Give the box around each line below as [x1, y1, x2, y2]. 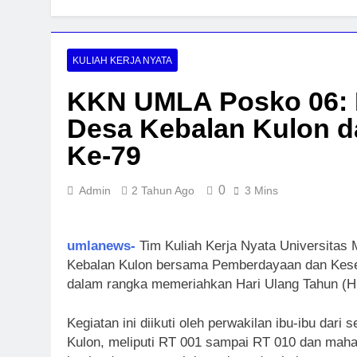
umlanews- [67, 237, 135, 253]
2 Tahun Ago [131, 184, 194, 197]
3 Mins [245, 184, 278, 197]
